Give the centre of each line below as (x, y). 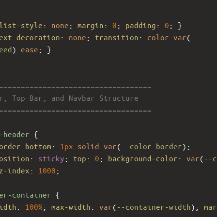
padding (141, 25)
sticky (51, 158)
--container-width (154, 206)
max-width (71, 206)
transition (117, 37)
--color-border (152, 146)
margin (91, 25)
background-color (143, 158)
